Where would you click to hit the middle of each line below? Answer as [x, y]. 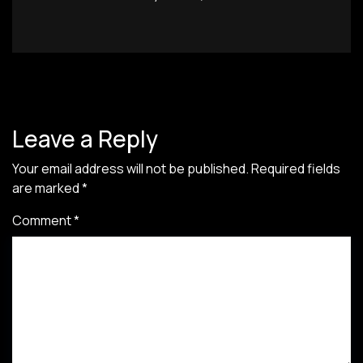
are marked [47, 188]
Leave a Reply [85, 139]
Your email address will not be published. [130, 169]
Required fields [296, 169]
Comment [43, 220]
